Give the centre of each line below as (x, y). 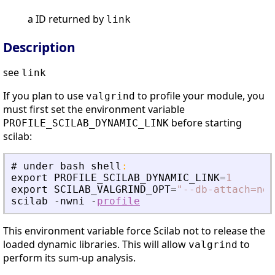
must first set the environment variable (94, 110)
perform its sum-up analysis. (69, 258)
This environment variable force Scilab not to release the (134, 231)
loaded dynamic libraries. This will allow (96, 245)
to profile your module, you (200, 96)
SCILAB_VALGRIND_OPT (112, 190)
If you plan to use (45, 96)
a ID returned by (67, 19)
